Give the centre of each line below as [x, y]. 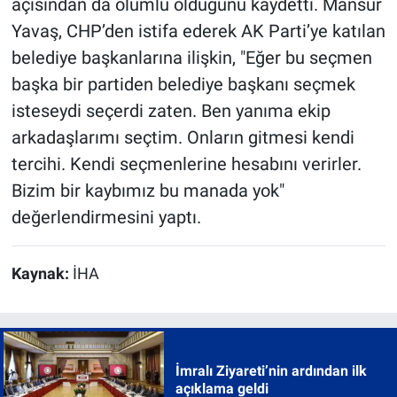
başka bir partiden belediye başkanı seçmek [183, 85]
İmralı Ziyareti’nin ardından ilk [271, 370]
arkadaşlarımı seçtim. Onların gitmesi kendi [183, 138]
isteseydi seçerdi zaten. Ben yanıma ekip [171, 111]
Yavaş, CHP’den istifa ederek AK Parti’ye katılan [198, 31]
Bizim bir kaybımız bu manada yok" [148, 191]
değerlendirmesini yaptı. [106, 218]
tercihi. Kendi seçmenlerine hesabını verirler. [186, 164]
